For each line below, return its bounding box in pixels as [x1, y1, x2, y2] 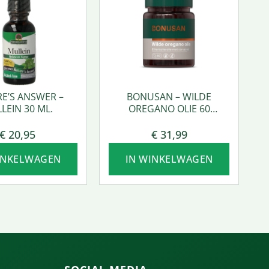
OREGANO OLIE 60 [128, 101, 210, 115]
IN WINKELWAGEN [125, 152, 213, 166]
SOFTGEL [149, 113, 190, 127]
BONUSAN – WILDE [127, 89, 212, 103]
